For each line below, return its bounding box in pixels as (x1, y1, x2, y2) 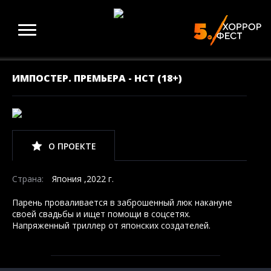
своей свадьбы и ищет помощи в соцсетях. (12, 207, 191, 220)
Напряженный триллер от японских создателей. (12, 219, 211, 231)
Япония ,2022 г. (50, 172, 114, 184)
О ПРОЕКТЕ (48, 140, 96, 152)
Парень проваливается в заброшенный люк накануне (12, 196, 232, 208)
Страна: (12, 172, 44, 184)
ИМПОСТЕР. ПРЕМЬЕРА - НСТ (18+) (12, 71, 182, 85)
